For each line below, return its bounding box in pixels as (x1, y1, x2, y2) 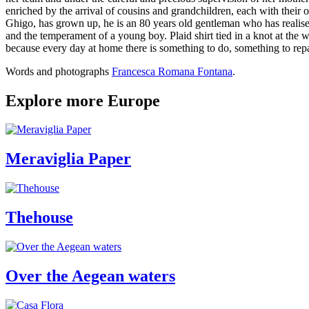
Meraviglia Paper (6, 150, 131, 168)
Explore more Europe (6, 91, 160, 110)
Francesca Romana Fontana (112, 65, 232, 77)
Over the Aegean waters (6, 267, 175, 285)
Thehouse (6, 208, 73, 227)
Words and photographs (6, 65, 112, 77)
